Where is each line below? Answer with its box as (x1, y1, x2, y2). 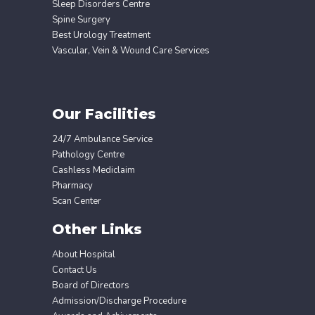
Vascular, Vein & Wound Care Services (52, 44, 210, 57)
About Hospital (52, 247, 115, 261)
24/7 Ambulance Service (52, 132, 153, 146)
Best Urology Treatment (52, 28, 150, 41)
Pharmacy (52, 179, 93, 192)
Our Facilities (52, 105, 156, 122)
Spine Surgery (52, 13, 110, 26)
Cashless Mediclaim (52, 163, 135, 176)
